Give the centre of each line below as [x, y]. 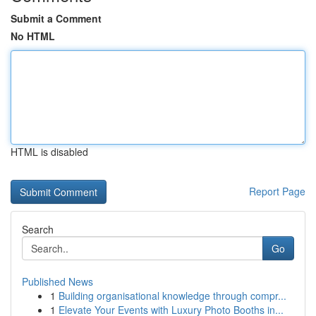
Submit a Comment [56, 18]
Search [38, 229]
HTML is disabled [49, 152]
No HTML [33, 36]
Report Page [277, 191]
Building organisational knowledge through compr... [172, 296]
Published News [57, 281]
